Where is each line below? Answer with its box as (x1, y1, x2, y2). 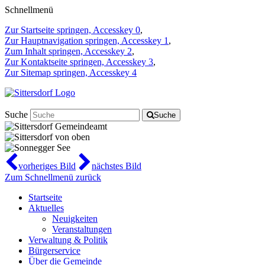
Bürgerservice (28, 245, 80, 256)
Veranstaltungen (52, 224, 112, 234)
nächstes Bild (92, 161, 141, 171)
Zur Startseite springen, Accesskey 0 (5, 25, 140, 35)
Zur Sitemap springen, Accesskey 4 (5, 67, 137, 77)
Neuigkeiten (52, 214, 98, 224)
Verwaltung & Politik (28, 235, 108, 245)
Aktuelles (28, 203, 64, 213)
